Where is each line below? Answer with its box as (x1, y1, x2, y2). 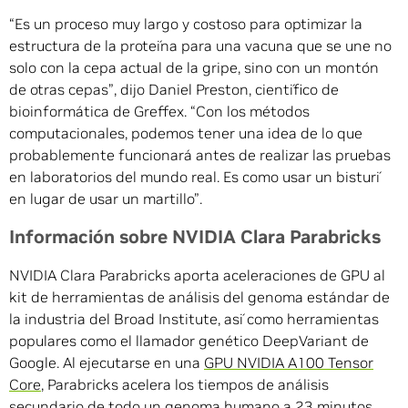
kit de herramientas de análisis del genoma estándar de (9, 288, 390, 307)
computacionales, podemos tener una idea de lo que (9, 124, 362, 143)
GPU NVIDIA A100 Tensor (204, 353, 373, 372)
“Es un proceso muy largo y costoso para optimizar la (9, 15, 362, 34)
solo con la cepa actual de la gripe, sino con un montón (9, 58, 379, 77)
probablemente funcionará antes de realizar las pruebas (9, 146, 391, 165)
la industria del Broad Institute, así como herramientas (9, 310, 379, 329)
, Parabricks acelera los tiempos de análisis (41, 375, 329, 394)
